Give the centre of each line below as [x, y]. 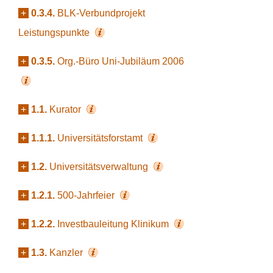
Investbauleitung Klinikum [114, 224]
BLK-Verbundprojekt [101, 13]
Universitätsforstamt [101, 138]
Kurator [66, 109]
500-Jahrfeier [87, 195]
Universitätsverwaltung [100, 167]
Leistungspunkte [55, 33]
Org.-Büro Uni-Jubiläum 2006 [121, 61]
